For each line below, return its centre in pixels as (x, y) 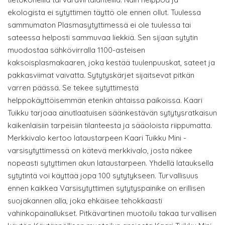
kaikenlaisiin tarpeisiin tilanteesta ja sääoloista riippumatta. (110, 126)
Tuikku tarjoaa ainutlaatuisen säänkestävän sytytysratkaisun (112, 113)
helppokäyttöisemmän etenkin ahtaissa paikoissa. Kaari (105, 100)
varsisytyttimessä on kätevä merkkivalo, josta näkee (100, 151)
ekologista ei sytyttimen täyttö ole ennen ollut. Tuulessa (104, 13)
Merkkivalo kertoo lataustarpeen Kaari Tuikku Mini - (97, 138)
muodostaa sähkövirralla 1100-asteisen (76, 50)
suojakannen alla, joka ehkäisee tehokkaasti (85, 201)
